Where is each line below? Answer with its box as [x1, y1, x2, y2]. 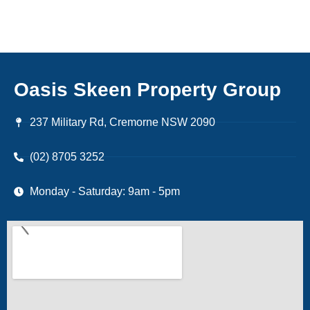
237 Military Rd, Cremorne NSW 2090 [29, 116, 215, 129]
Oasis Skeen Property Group [14, 79, 281, 101]
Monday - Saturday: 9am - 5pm [29, 185, 180, 198]
